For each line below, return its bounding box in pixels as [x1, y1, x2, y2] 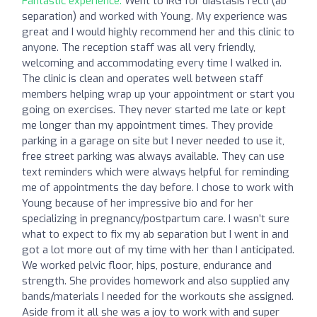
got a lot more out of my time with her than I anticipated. [22, 242, 294, 257]
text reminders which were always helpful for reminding [22, 164, 289, 179]
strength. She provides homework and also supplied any [22, 273, 289, 288]
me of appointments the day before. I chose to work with [22, 180, 294, 195]
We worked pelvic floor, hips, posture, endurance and [22, 258, 272, 272]
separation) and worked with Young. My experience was [22, 8, 287, 23]
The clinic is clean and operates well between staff [22, 71, 263, 86]
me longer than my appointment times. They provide [22, 117, 273, 132]
